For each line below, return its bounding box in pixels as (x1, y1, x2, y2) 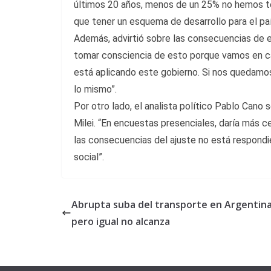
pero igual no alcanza (71, 215, 170, 229)
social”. (74, 151, 104, 163)
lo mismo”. (74, 83, 117, 96)
